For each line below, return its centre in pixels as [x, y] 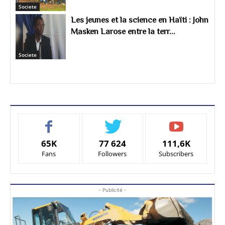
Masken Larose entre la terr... [123, 31]
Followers [113, 153]
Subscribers [176, 153]
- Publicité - [113, 190]
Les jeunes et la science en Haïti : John [140, 20]
